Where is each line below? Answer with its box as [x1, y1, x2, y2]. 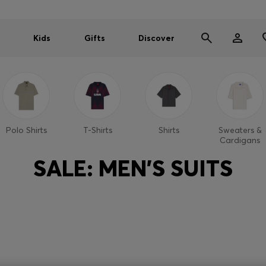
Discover [138, 33, 175, 43]
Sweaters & [218, 125, 262, 135]
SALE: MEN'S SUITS [33, 154, 233, 182]
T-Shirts [83, 125, 112, 135]
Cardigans [220, 135, 260, 145]
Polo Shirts [5, 125, 47, 135]
